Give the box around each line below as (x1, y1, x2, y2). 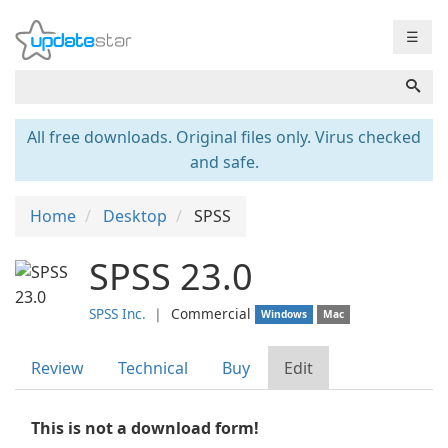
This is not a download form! (31, 417, 259, 439)
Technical (118, 357, 188, 379)
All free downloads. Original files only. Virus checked (27, 126, 421, 148)
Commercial (171, 304, 251, 323)
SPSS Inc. (89, 304, 146, 323)
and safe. (189, 151, 259, 173)
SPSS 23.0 (89, 252, 253, 301)
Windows (261, 307, 308, 321)
